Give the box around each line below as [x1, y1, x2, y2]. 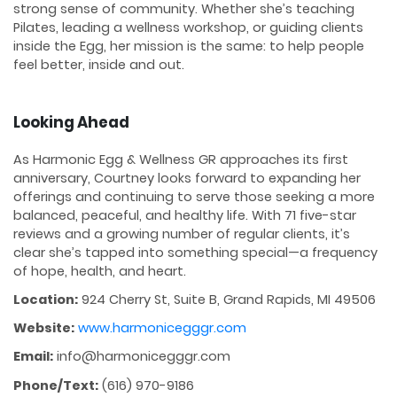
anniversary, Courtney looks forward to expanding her [13, 168, 361, 187]
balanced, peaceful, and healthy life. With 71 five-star [13, 206, 356, 224]
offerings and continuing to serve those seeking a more [13, 187, 375, 206]
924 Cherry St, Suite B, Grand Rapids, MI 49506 [78, 291, 376, 309]
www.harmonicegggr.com [78, 319, 246, 338]
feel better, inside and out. [13, 56, 184, 74]
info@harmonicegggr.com [53, 347, 230, 366]
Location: [13, 291, 78, 309]
